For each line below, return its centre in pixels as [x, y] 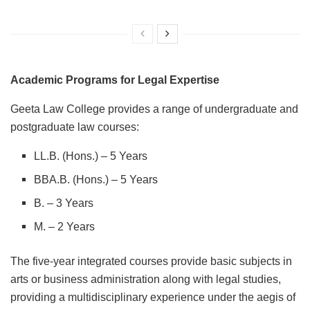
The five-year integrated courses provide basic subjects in [151, 262]
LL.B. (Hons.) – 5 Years [91, 156]
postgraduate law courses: [75, 127]
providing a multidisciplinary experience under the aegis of [153, 298]
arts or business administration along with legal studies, [146, 280]
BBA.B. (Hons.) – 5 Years [96, 180]
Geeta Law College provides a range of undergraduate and [154, 109]
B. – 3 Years [64, 203]
